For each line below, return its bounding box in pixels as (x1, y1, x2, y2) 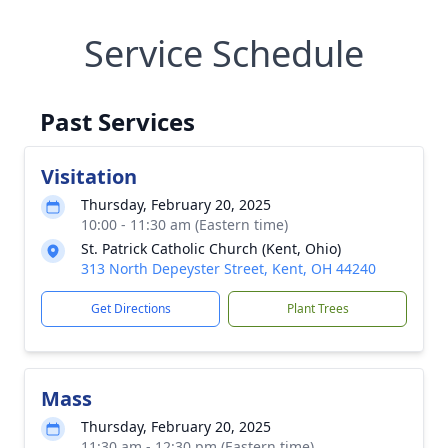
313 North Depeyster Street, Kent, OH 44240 (81, 259, 376, 278)
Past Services (40, 105, 195, 138)
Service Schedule (84, 29, 364, 78)
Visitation (41, 163, 137, 190)
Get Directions (90, 300, 171, 317)
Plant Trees (286, 300, 349, 317)
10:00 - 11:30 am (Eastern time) (81, 215, 288, 234)
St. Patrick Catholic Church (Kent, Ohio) (81, 239, 341, 258)
